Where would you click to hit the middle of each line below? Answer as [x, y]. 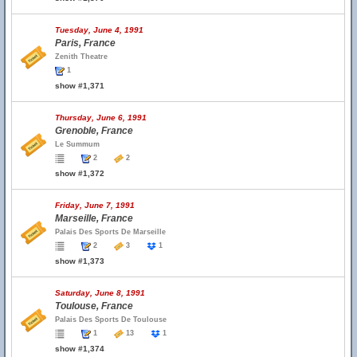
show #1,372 [80, 173]
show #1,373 [80, 261]
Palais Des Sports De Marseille [110, 232]
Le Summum [77, 144]
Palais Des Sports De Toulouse [111, 320]
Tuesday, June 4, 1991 [99, 30]
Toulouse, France [94, 306]
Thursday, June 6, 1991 [101, 118]
